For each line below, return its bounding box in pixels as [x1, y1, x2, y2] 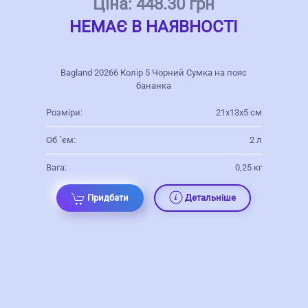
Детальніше [185, 192, 236, 203]
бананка [136, 80, 172, 91]
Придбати [87, 192, 129, 203]
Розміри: [45, 107, 82, 118]
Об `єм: [45, 135, 76, 146]
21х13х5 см [216, 107, 263, 118]
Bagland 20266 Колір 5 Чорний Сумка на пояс [60, 67, 247, 78]
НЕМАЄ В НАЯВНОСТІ [69, 17, 239, 37]
